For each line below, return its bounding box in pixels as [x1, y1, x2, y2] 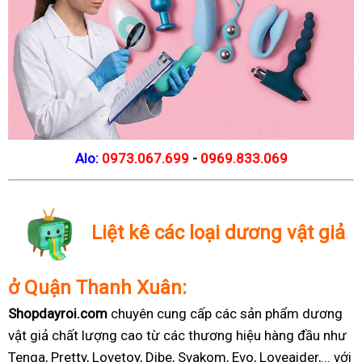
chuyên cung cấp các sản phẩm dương [107, 305, 343, 322]
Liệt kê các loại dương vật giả [91, 221, 345, 245]
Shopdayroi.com [8, 305, 107, 322]
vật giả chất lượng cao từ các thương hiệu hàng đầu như [8, 327, 347, 344]
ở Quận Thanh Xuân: [8, 276, 187, 300]
